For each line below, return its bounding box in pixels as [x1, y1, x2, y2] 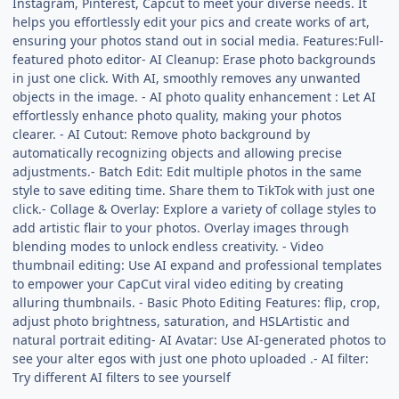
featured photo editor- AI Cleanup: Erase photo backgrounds [12, 50, 377, 68]
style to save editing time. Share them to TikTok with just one [12, 181, 376, 199]
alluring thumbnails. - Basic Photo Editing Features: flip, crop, [12, 293, 381, 311]
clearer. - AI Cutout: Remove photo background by [12, 125, 311, 142]
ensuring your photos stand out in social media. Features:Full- [12, 31, 385, 49]
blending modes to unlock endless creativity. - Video [12, 237, 324, 255]
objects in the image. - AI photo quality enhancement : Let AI [12, 87, 377, 105]
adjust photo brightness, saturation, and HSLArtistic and [12, 312, 351, 330]
